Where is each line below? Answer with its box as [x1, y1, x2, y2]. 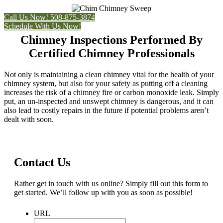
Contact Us [14, 155, 70, 169]
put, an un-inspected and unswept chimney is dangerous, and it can [4, 97, 214, 106]
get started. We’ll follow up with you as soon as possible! [14, 188, 193, 197]
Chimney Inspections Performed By [20, 33, 203, 46]
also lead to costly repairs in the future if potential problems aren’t [4, 106, 209, 114]
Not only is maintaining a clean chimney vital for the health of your [4, 70, 214, 79]
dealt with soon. [4, 114, 54, 123]
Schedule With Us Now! [4, 22, 81, 30]
